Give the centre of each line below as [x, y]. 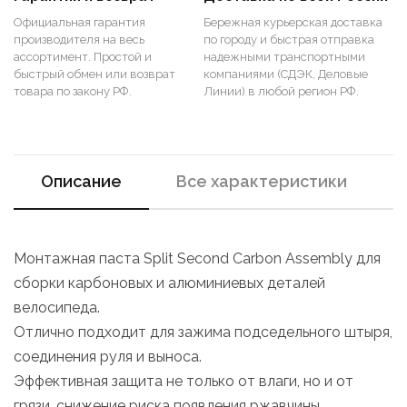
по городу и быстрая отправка [289, 40]
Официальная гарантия [79, 22]
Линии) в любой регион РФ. [281, 91]
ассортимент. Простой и [83, 57]
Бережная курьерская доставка [293, 22]
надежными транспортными [284, 57]
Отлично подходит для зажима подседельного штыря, [203, 332]
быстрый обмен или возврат [94, 74]
